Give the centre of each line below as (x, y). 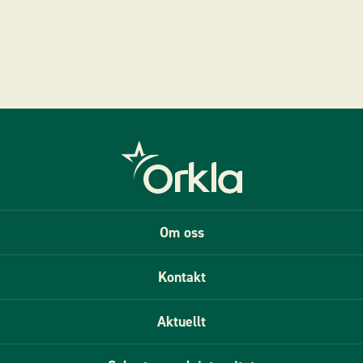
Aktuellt (181, 322)
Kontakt (181, 278)
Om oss (181, 233)
